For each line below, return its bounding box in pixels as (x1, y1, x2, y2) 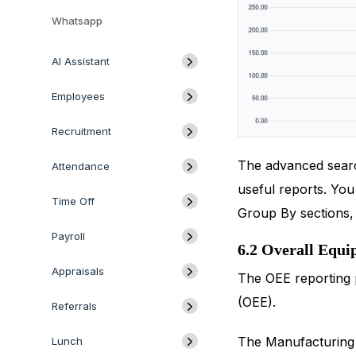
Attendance (52, 160, 110, 172)
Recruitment (52, 125, 111, 137)
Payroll (52, 230, 85, 242)
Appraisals (52, 265, 104, 277)
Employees (52, 90, 105, 103)
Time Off (52, 195, 95, 207)
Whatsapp (52, 14, 103, 27)
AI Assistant (52, 55, 110, 68)
